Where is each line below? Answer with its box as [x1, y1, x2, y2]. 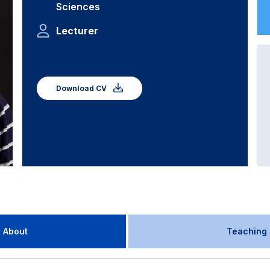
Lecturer [56, 25, 99, 37]
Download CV [56, 84, 109, 93]
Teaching [226, 226, 267, 236]
